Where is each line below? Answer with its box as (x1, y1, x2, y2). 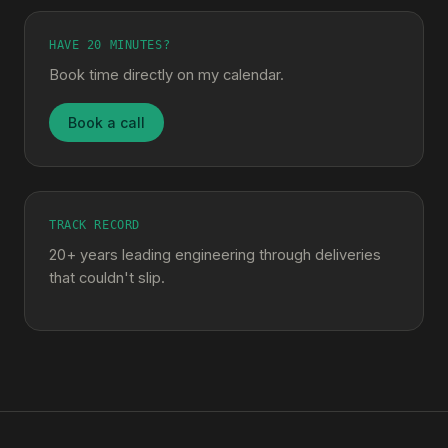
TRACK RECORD (49, 218, 140, 233)
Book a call (68, 113, 146, 131)
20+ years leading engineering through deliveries (49, 245, 381, 264)
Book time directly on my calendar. (49, 65, 284, 84)
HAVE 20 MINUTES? (49, 38, 171, 53)
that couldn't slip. (49, 268, 165, 287)
